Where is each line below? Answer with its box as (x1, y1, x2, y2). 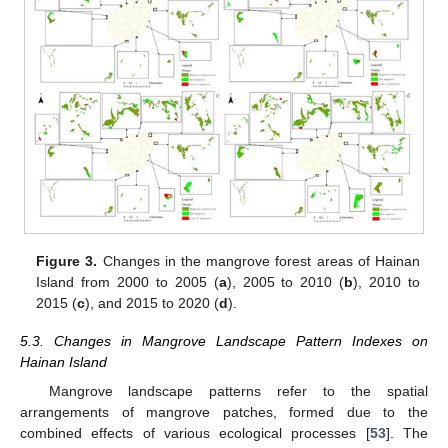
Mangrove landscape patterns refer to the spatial (48, 382, 428, 399)
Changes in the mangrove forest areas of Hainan (97, 253, 420, 270)
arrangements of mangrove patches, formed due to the (20, 403, 428, 420)
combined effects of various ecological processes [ (20, 424, 370, 441)
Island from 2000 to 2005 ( (36, 274, 219, 291)
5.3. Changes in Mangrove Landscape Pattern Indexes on (20, 333, 428, 350)
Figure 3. (36, 253, 98, 270)
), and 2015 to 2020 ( (85, 295, 220, 312)
